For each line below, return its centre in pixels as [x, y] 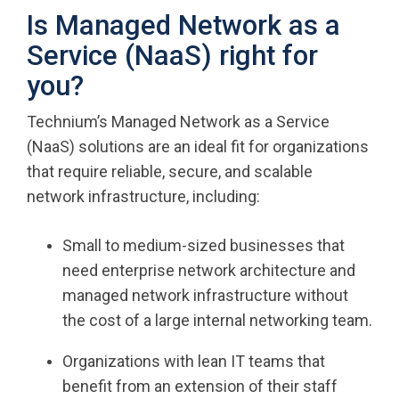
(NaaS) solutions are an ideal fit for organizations [198, 147]
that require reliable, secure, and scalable [170, 171]
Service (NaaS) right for [172, 56]
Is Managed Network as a [183, 25]
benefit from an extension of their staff [200, 386]
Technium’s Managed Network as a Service [178, 122]
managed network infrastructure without [205, 295]
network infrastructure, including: [143, 196]
